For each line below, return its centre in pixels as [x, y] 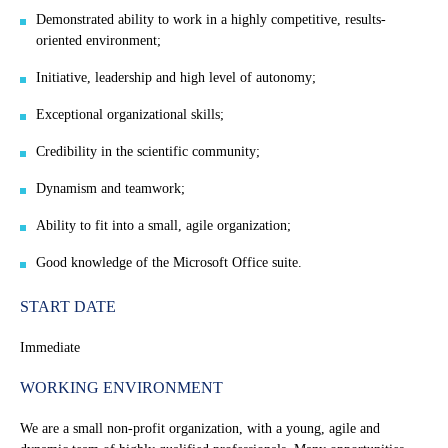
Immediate [50, 348]
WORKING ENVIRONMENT [121, 388]
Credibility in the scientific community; [148, 152]
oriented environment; [98, 41]
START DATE [68, 307]
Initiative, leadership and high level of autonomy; [176, 78]
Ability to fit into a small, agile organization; [163, 226]
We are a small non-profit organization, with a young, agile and [200, 429]
